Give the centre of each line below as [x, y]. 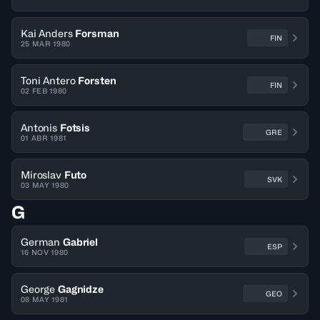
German [41, 242]
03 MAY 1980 [45, 185]
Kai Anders [47, 33]
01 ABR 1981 [44, 138]
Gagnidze [81, 289]
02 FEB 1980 [44, 91]
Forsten [97, 80]
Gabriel [81, 242]
